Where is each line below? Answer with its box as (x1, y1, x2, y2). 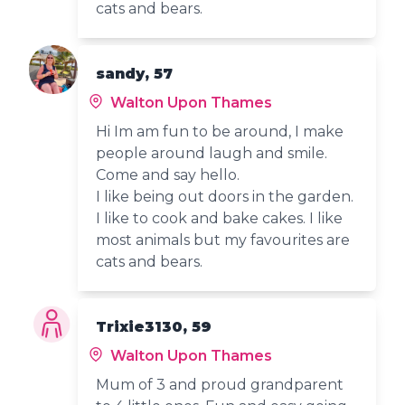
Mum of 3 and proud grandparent (96, 375, 344, 393)
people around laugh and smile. (96, 144, 328, 162)
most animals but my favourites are (96, 231, 351, 249)
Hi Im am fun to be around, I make (96, 122, 344, 140)
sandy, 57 (96, 64, 174, 82)
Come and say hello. (96, 165, 240, 184)
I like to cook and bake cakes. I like (96, 209, 344, 227)
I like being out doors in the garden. (96, 187, 354, 205)
